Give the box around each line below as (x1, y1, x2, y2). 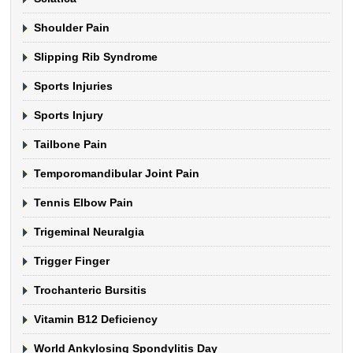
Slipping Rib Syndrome (34, 50, 158, 63)
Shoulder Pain (34, 20, 110, 34)
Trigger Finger (34, 254, 110, 267)
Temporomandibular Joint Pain (34, 166, 200, 180)
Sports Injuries (34, 79, 113, 92)
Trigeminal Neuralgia (34, 225, 145, 238)
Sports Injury (34, 108, 104, 121)
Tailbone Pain (34, 137, 108, 150)
